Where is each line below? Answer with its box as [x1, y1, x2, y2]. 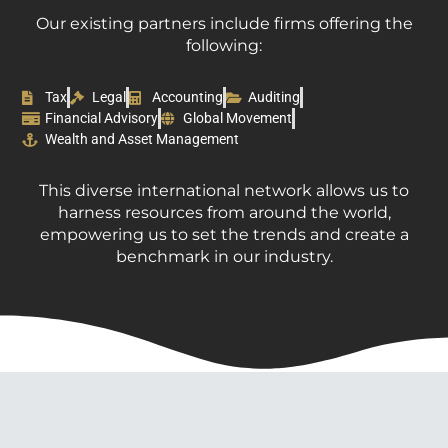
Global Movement [183, 110, 293, 127]
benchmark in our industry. [115, 247, 333, 267]
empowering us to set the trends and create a [39, 225, 409, 245]
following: [186, 36, 262, 56]
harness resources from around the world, [57, 203, 391, 223]
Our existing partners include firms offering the [35, 14, 413, 34]
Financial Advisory [44, 110, 158, 127]
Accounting [151, 89, 223, 106]
